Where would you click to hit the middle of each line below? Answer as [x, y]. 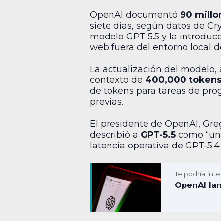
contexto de [117, 80]
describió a [115, 134]
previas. [107, 102]
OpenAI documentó [135, 15]
